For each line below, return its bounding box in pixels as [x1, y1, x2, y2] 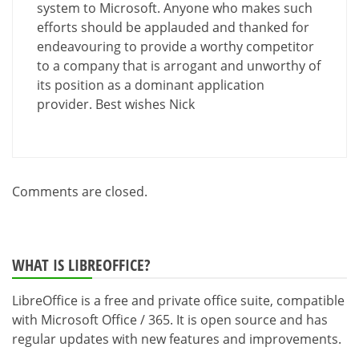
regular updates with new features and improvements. [12, 329, 341, 348]
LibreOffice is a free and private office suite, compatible [12, 291, 345, 309]
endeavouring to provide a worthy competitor [37, 37, 314, 55]
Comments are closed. [12, 182, 147, 200]
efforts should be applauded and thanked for [37, 18, 309, 36]
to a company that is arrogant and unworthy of [37, 56, 321, 75]
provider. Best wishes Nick [37, 95, 195, 113]
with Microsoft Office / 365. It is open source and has [12, 310, 328, 329]
